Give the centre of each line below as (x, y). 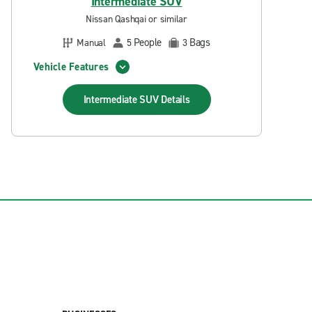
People (147, 42)
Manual (91, 42)
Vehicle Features (71, 67)
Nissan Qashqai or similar (136, 19)
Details (175, 100)
